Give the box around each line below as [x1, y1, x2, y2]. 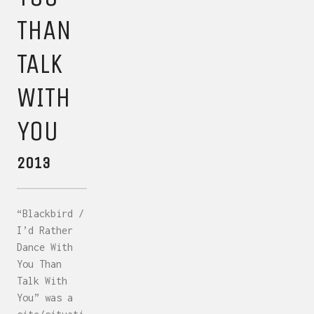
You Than [17, 257, 62, 270]
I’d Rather [17, 224, 73, 236]
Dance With [17, 240, 73, 253]
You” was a [17, 291, 73, 303]
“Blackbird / [17, 207, 84, 219]
